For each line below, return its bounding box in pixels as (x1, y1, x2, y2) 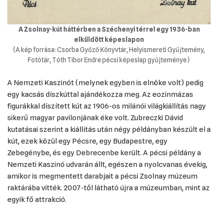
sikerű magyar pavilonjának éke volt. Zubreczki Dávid (7, 113, 183, 122)
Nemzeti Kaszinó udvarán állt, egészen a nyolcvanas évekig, (7, 160, 207, 169)
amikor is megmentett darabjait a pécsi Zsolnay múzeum (7, 172, 198, 181)
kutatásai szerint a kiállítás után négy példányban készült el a (7, 125, 211, 134)
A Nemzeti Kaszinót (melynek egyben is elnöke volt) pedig (7, 78, 203, 87)
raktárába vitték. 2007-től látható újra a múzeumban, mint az (7, 183, 210, 192)
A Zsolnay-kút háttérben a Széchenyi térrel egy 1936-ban (18, 25, 200, 33)
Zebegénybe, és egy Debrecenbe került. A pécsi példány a (7, 148, 201, 157)
